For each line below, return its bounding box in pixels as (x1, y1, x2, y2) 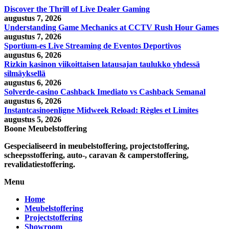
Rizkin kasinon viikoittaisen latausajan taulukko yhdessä (4, 60, 200, 68)
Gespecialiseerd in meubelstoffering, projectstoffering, (4, 142, 189, 150)
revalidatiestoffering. (4, 160, 75, 169)
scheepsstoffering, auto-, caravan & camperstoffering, (4, 151, 189, 159)
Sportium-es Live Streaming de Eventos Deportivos (4, 41, 181, 50)
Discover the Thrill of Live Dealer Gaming (4, 5, 150, 13)
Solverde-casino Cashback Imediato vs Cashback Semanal (4, 87, 205, 96)
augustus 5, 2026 (4, 115, 61, 124)
